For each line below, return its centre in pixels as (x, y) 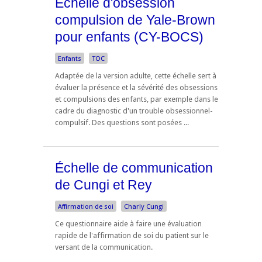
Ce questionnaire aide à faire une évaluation (128, 224)
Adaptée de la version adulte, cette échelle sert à (136, 75)
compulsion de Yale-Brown (135, 20)
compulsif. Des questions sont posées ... (122, 122)
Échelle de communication (134, 168)
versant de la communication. (104, 247)
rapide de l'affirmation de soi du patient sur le (132, 236)
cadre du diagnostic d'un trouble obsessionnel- (134, 111)
